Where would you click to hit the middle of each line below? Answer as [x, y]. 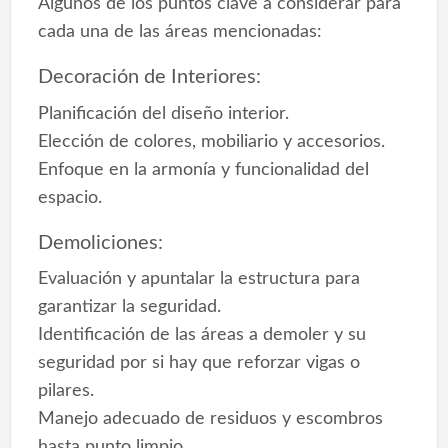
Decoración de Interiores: [149, 77]
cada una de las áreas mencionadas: [179, 32]
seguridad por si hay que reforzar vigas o [198, 363]
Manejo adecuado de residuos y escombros [210, 419]
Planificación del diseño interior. [163, 113]
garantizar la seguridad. [129, 307]
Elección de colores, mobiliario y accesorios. [211, 141]
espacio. [69, 197]
